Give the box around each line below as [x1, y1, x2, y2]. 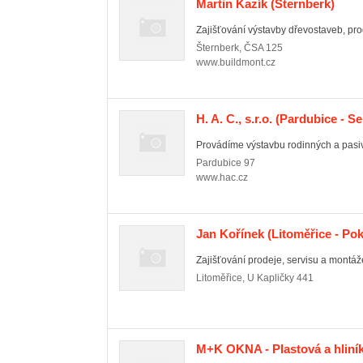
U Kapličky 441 [247, 272, 314, 284]
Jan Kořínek [196, 227, 264, 241]
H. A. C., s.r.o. [196, 112, 272, 126]
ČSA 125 [244, 42, 283, 53]
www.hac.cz [196, 172, 248, 183]
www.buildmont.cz [196, 57, 275, 68]
